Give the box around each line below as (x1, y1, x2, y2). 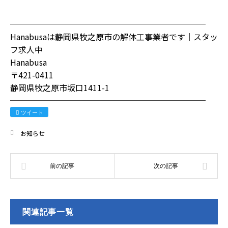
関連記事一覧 (22, 206, 74, 218)
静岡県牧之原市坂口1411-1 (10, 81, 109, 94)
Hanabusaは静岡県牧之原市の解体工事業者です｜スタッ (10, 31, 218, 43)
